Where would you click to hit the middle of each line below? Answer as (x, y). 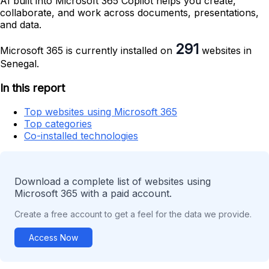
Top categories (58, 124)
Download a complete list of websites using (113, 182)
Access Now (53, 238)
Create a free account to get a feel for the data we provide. (133, 214)
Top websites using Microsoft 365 (101, 112)
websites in (225, 50)
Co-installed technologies (81, 136)
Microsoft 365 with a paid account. (93, 194)
